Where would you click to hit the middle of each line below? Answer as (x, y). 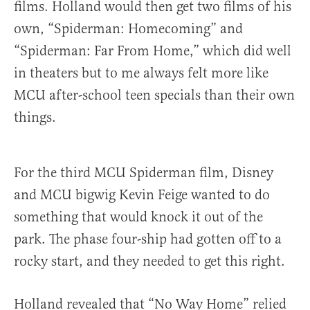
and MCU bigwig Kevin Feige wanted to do (142, 195)
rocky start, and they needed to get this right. (149, 262)
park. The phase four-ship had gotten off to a (148, 239)
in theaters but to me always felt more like (141, 73)
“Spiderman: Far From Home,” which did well (153, 51)
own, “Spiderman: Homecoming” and (128, 29)
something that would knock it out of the (138, 217)
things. (35, 118)
